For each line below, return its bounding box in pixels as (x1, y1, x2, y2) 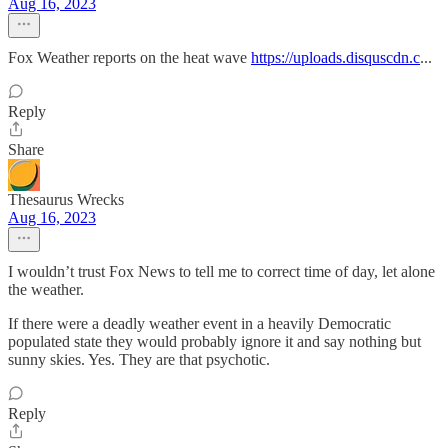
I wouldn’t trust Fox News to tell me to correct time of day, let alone (8, 263, 435, 280)
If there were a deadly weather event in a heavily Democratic (8, 315, 391, 332)
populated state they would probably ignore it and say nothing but (8, 333, 421, 350)
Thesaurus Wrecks (8, 191, 124, 208)
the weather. (8, 281, 84, 298)
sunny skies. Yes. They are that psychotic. (8, 351, 270, 368)
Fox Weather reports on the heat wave (8, 49, 251, 66)
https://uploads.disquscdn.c (251, 49, 420, 66)
